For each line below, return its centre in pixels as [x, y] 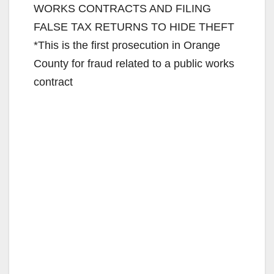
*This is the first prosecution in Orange [127, 45]
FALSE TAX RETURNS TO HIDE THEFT [134, 27]
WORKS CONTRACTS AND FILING [122, 8]
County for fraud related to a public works [134, 63]
